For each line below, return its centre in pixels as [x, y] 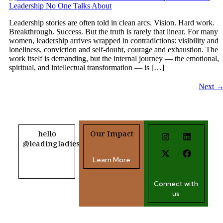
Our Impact [111, 133]
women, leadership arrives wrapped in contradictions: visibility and [114, 41]
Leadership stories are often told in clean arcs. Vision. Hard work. [112, 23]
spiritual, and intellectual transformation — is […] [87, 68]
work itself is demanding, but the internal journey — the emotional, [114, 59]
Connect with [176, 183]
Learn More [111, 160]
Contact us [47, 169]
